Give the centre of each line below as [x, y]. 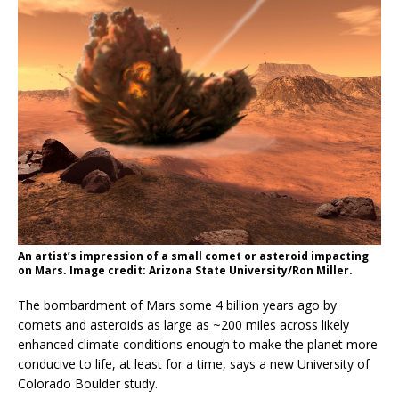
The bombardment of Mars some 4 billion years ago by [177, 305]
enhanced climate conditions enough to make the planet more [198, 344]
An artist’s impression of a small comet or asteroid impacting [193, 256]
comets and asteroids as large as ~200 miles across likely [183, 324]
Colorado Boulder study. [88, 383]
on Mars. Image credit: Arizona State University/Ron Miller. [185, 270]
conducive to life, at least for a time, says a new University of [194, 363]
